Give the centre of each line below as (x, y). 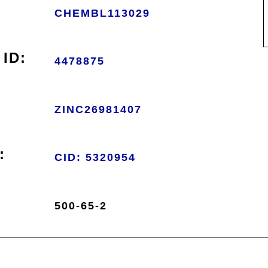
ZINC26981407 (98, 109)
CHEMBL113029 (102, 13)
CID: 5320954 (95, 157)
